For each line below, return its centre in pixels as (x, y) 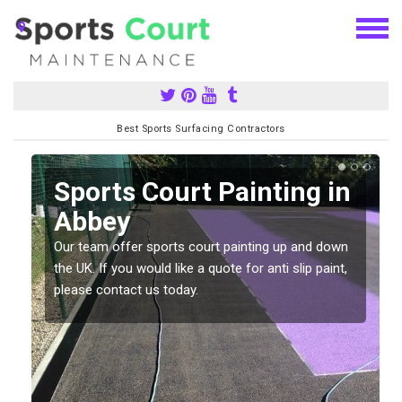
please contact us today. (126, 289)
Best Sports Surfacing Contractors (201, 128)
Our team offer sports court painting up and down (201, 246)
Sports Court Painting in (202, 191)
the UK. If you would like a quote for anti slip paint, (201, 268)
